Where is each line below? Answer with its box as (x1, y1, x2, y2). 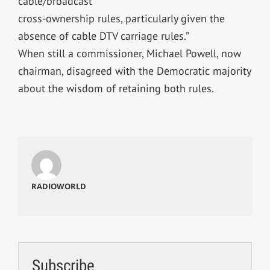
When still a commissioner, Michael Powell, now (17, 46, 241, 60)
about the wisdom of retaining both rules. (17, 81, 214, 95)
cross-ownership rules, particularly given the (17, 11, 225, 25)
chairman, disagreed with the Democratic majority (17, 63, 251, 78)
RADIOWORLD (31, 180, 86, 192)
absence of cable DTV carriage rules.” (17, 28, 189, 43)
